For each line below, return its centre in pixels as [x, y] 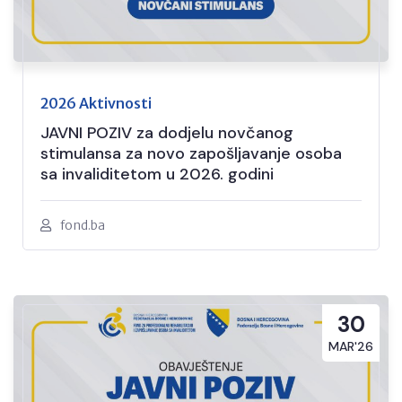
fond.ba [83, 226]
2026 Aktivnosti [96, 104]
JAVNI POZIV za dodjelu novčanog [167, 133]
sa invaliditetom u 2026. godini [157, 175]
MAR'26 [351, 347]
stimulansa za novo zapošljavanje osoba [191, 154]
